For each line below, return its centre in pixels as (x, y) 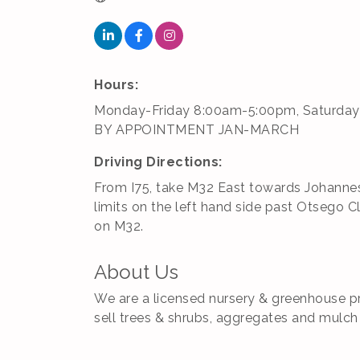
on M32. (119, 226)
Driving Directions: (158, 162)
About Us (136, 272)
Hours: (116, 85)
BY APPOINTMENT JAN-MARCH (196, 130)
